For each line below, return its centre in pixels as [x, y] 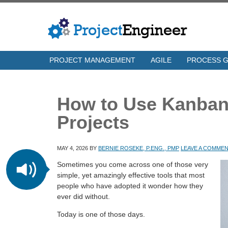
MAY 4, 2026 [73, 148]
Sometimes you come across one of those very [133, 164]
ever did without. [83, 196]
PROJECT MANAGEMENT [92, 60]
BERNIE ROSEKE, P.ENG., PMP [139, 148]
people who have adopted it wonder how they [130, 186]
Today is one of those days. [101, 214]
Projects [93, 122]
